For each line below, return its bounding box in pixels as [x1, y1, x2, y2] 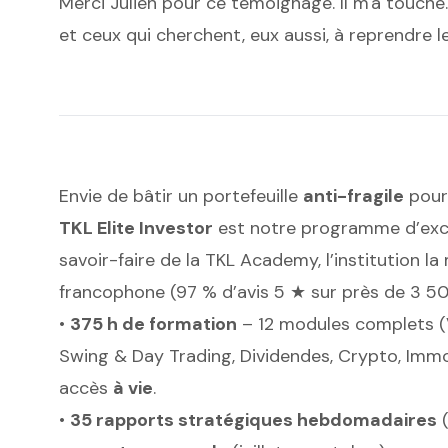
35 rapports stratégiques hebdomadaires [69, 408, 437, 433]
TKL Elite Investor [58, 216, 213, 241]
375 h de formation [69, 312, 237, 337]
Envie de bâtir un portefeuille [58, 184, 303, 209]
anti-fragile [302, 184, 404, 209]
